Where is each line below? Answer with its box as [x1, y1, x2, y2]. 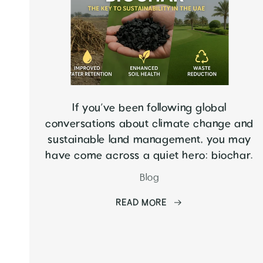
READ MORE [116, 196, 167, 210]
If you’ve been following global [72, 100, 227, 116]
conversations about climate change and [45, 116, 254, 131]
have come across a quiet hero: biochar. [45, 148, 254, 163]
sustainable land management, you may [48, 132, 251, 147]
